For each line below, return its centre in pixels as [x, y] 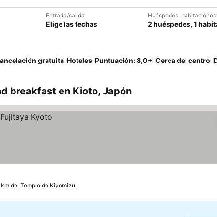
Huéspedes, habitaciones [182, 15]
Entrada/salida [65, 15]
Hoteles [79, 60]
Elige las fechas [72, 24]
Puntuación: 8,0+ [124, 60]
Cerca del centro [183, 60]
